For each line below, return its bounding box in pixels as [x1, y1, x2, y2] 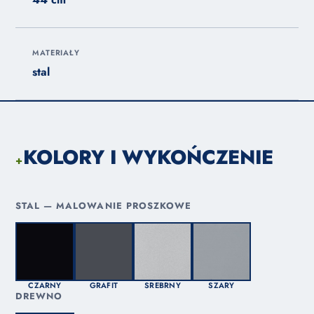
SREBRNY [144, 280, 181, 292]
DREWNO [15, 289, 63, 303]
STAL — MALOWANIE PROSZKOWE [15, 199, 192, 213]
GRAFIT [89, 280, 118, 292]
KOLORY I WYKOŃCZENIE [22, 143, 274, 172]
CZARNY [28, 280, 62, 292]
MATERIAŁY [32, 47, 80, 59]
